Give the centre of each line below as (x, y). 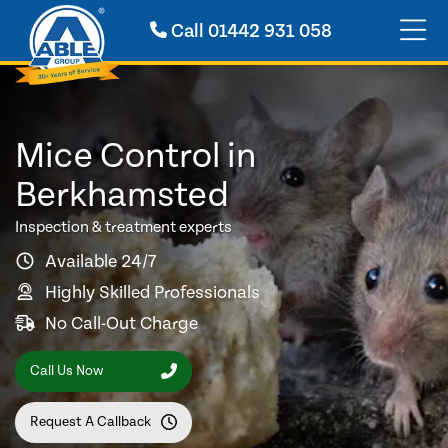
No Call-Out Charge (121, 323)
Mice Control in (135, 156)
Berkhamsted (122, 195)
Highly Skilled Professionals (152, 292)
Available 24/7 (100, 261)
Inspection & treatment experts (123, 227)
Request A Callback (90, 422)
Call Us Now (66, 371)
